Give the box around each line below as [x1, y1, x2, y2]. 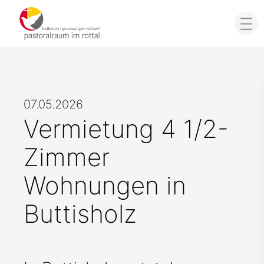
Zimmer [24, 142, 110, 172]
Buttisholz [24, 199, 137, 229]
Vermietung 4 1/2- [24, 114, 229, 144]
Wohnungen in [24, 170, 186, 200]
